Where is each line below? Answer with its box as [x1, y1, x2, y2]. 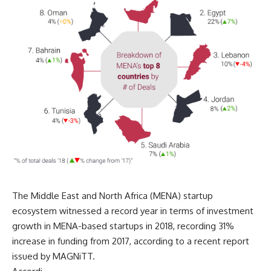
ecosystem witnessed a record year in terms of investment [12, 205, 253, 217]
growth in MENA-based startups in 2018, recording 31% [12, 220, 234, 232]
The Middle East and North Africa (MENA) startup [12, 190, 213, 202]
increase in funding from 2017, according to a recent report [12, 235, 249, 247]
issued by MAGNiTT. [12, 250, 95, 263]
